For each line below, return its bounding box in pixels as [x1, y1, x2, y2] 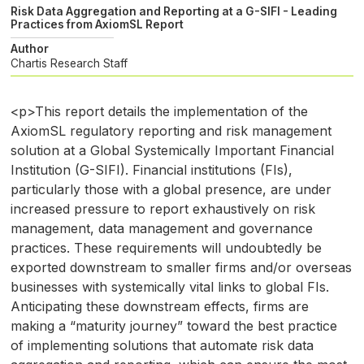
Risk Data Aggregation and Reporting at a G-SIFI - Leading [10, 4, 337, 18]
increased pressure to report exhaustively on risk [10, 200, 315, 217]
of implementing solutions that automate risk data [10, 336, 314, 353]
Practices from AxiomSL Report [10, 17, 184, 31]
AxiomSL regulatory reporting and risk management [10, 122, 331, 139]
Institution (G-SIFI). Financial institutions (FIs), [10, 161, 292, 178]
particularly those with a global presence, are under [10, 180, 331, 197]
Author [10, 41, 49, 55]
